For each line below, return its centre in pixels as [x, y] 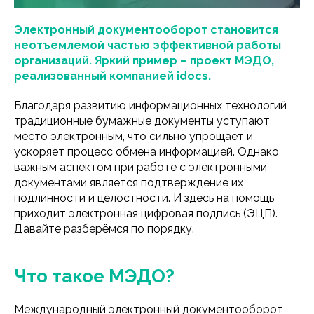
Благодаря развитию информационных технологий [150, 105]
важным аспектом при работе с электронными [141, 167]
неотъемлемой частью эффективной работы [148, 45]
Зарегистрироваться [112, 18]
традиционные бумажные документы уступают [142, 121]
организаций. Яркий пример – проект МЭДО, [144, 60]
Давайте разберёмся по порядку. [104, 228]
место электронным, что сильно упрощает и [134, 136]
